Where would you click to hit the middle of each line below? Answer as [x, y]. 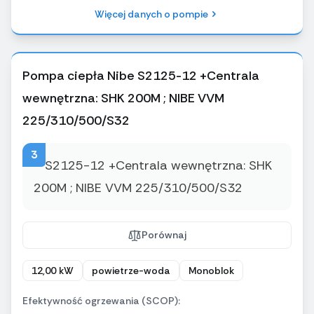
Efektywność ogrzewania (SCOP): [101, 301]
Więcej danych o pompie [151, 14]
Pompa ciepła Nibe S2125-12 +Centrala [141, 76]
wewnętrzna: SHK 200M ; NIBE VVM [123, 98]
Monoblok [211, 271]
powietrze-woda [131, 271]
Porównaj [164, 235]
